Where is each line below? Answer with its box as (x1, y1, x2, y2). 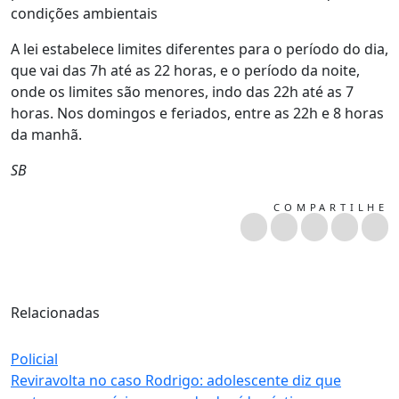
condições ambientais (11, 3, 158, 23)
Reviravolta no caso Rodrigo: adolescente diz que (11, 370, 341, 390)
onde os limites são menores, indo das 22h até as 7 (11, 81, 354, 102)
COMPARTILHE (273, 199, 388, 214)
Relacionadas (11, 302, 100, 322)
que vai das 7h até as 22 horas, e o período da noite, (11, 60, 360, 80)
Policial (11, 348, 58, 369)
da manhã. (11, 124, 82, 144)
